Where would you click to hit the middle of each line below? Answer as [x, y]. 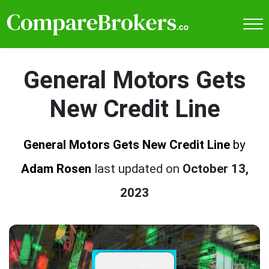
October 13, [215, 168]
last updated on [138, 168]
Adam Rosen [56, 168]
